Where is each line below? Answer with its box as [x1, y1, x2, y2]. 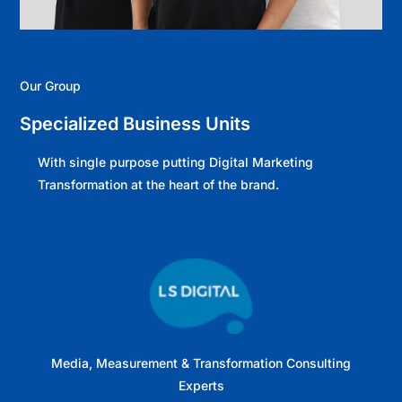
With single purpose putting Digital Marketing [38, 153, 313, 170]
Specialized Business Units [20, 112, 250, 135]
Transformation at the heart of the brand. [38, 176, 279, 192]
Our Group [20, 77, 81, 93]
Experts [178, 377, 224, 393]
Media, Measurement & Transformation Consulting [51, 354, 351, 371]
